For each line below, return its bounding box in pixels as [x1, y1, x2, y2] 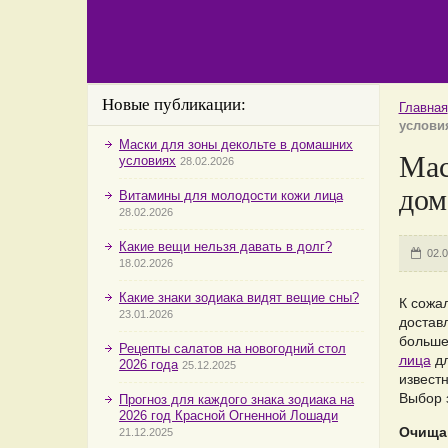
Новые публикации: [102, 95, 246, 114]
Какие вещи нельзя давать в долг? [119, 239, 332, 254]
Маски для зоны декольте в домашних [119, 137, 353, 152]
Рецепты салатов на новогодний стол [119, 341, 346, 356]
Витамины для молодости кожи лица [119, 188, 343, 203]
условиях [119, 153, 176, 168]
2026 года [119, 357, 178, 372]
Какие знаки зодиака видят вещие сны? [119, 290, 359, 305]
